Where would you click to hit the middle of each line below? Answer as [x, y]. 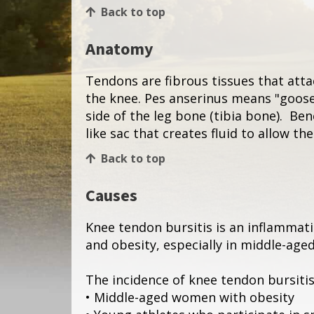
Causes [111, 196]
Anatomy [120, 50]
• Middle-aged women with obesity [190, 298]
